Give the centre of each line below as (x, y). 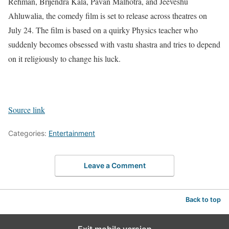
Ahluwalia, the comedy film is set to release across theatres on (108, 16)
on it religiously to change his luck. (64, 59)
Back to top (203, 199)
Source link (27, 110)
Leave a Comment (114, 165)
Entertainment (72, 133)
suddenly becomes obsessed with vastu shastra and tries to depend (114, 44)
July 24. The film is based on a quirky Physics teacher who (103, 30)
